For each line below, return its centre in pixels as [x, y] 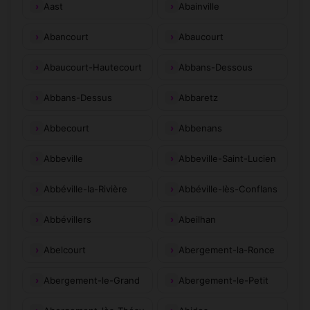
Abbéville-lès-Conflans [228, 189]
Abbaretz [198, 97]
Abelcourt [65, 249]
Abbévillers [67, 219]
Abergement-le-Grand [92, 280]
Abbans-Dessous [216, 67]
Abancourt [66, 36]
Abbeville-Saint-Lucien [227, 158]
